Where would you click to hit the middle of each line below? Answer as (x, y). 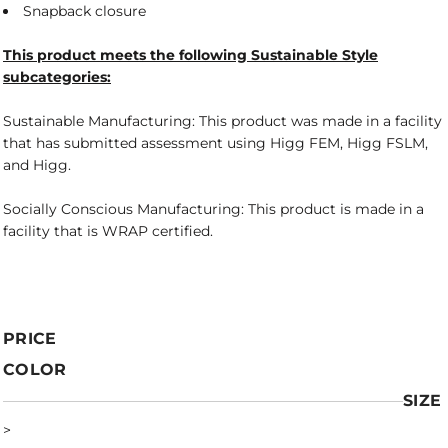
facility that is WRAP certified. (108, 231)
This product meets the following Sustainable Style (190, 55)
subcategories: (57, 77)
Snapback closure (84, 11)
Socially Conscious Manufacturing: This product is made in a (213, 209)
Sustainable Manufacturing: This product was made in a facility (222, 121)
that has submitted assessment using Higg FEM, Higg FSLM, (215, 143)
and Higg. (37, 165)
